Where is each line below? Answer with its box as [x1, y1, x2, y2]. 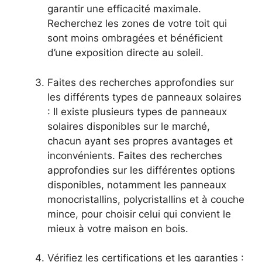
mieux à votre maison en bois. [47, 222, 188, 235]
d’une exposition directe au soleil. [47, 47, 204, 59]
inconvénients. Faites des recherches [47, 149, 222, 161]
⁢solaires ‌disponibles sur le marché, [47, 120, 210, 132]
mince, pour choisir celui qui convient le [47, 208, 231, 220]
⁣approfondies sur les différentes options [47, 164, 235, 176]
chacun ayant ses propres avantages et [47, 135, 233, 147]
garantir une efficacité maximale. [47, 3, 201, 15]
